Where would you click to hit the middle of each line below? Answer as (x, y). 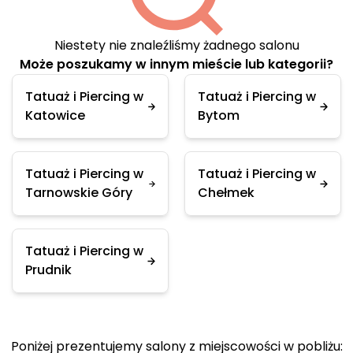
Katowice (55, 115)
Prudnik (48, 270)
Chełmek (226, 193)
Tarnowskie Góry (79, 193)
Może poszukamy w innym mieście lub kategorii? (176, 64)
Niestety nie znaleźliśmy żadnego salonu (176, 45)
